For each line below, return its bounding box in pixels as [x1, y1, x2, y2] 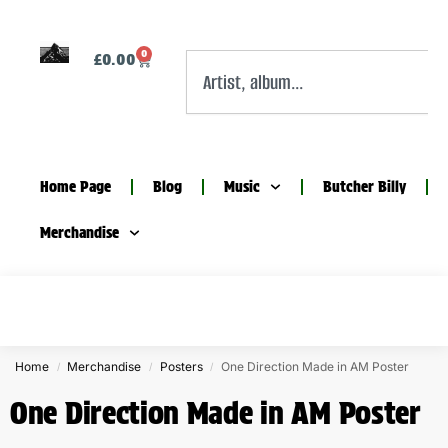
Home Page [40, 178, 111, 196]
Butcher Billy [322, 178, 406, 196]
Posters [159, 359, 203, 374]
